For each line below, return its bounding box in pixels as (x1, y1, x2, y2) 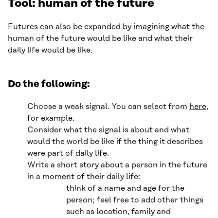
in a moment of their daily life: (27, 172, 140, 181)
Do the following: (8, 78, 90, 90)
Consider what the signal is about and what (27, 125, 189, 134)
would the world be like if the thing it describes (27, 137, 203, 146)
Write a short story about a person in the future (27, 160, 207, 169)
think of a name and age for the (66, 183, 184, 193)
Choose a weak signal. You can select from (27, 102, 189, 111)
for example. (27, 113, 74, 123)
